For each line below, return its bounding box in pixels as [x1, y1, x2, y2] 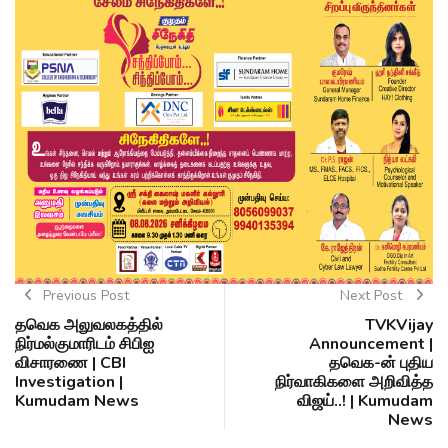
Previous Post [42, 286, 129, 306]
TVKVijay [365, 314, 433, 337]
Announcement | [309, 333, 433, 356]
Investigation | [15, 371, 123, 394]
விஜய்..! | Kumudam [297, 390, 433, 413]
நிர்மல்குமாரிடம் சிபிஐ [15, 333, 154, 356]
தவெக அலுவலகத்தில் [15, 314, 163, 337]
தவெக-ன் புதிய [329, 352, 433, 375]
